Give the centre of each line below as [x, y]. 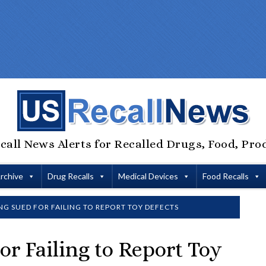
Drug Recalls [70, 176]
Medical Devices [148, 176]
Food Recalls [225, 176]
